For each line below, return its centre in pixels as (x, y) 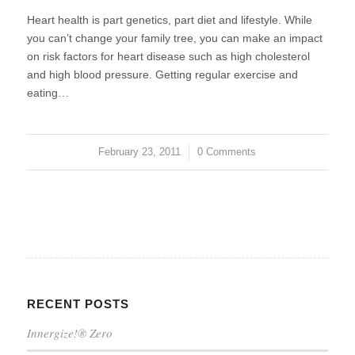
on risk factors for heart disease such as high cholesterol (168, 56)
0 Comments (227, 152)
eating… (48, 93)
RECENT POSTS (78, 304)
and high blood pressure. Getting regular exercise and (162, 74)
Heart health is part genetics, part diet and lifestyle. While (169, 20)
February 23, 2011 (140, 152)
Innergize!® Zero (69, 333)
